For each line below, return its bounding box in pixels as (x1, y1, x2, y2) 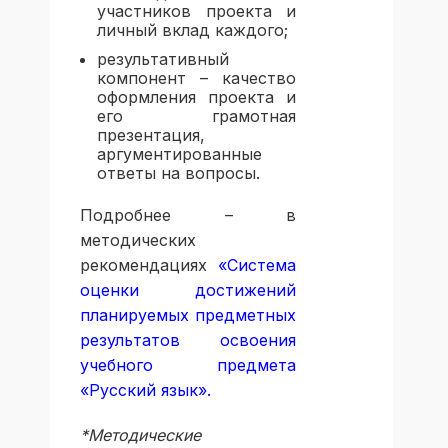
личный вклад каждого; (97, 20, 288, 41)
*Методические (80, 425, 201, 446)
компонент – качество (97, 68, 297, 89)
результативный (97, 49, 229, 70)
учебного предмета (80, 355, 297, 376)
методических (80, 230, 196, 251)
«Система (218, 255, 297, 276)
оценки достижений (80, 280, 297, 301)
